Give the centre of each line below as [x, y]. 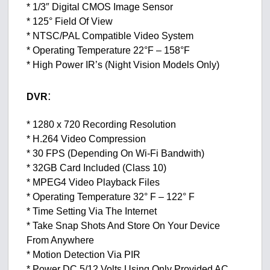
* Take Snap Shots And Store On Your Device [124, 226]
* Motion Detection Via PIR [84, 255]
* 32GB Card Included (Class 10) [97, 168]
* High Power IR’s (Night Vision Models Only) [123, 65]
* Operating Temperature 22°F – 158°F [108, 51]
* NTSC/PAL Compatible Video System [110, 36]
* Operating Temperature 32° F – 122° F [111, 197]
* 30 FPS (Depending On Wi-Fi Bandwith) [116, 154]
